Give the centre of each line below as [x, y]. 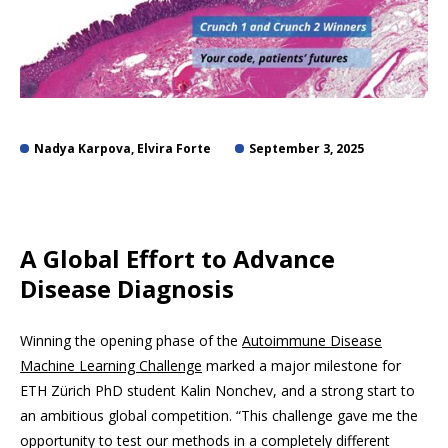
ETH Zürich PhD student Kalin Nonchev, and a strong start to [217, 391]
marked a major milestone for [301, 366]
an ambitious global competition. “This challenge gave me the [219, 416]
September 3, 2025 [306, 149]
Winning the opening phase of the [131, 341]
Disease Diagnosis [127, 289]
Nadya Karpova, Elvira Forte [122, 149]
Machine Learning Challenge [111, 366]
